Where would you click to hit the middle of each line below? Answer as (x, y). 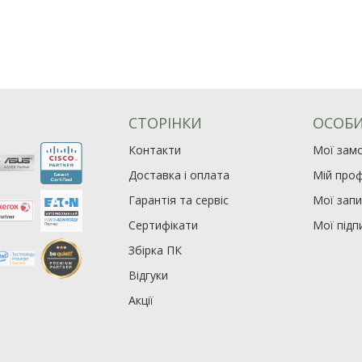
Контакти (155, 150)
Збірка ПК (156, 250)
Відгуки (149, 276)
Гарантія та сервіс (179, 200)
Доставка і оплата (179, 175)
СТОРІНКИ (166, 123)
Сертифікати (164, 225)
